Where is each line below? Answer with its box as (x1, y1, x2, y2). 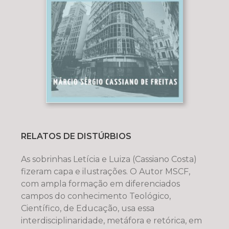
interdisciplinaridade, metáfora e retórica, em (20, 215, 202, 225)
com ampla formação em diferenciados (20, 178, 180, 189)
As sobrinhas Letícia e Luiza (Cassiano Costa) (20, 154, 197, 164)
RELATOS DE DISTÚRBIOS (20, 131, 131, 141)
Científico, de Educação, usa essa (20, 203, 154, 213)
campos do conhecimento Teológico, (20, 191, 171, 201)
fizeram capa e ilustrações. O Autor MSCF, (20, 166, 190, 176)
